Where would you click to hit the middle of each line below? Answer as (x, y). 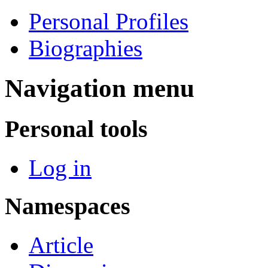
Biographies (86, 48)
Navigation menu (100, 89)
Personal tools (76, 129)
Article (61, 245)
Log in (60, 167)
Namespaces (68, 206)
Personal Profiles (109, 22)
